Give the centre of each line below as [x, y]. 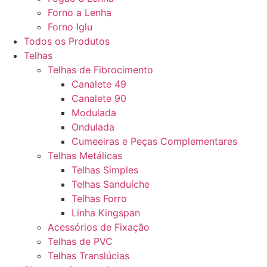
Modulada [94, 113]
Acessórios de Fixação [99, 227]
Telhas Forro [99, 198]
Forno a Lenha [80, 13]
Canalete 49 [99, 84]
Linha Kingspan [106, 213]
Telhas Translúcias [89, 256]
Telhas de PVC [80, 241]
